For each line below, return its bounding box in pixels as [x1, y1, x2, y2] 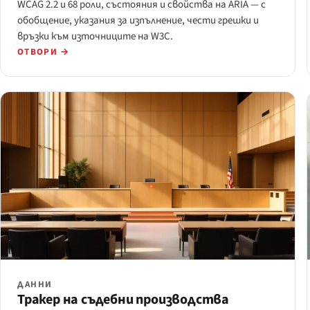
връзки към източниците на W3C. [17, 29, 173, 44]
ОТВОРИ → [17, 46, 70, 59]
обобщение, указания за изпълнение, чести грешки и [17, 13, 259, 28]
